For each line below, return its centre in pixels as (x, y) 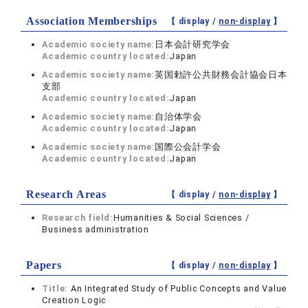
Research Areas (66, 195)
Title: (56, 289)
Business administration (96, 230)
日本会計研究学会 (193, 45)
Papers (44, 265)
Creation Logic (74, 300)
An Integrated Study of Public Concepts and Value (179, 289)
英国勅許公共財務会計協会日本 (221, 75)
